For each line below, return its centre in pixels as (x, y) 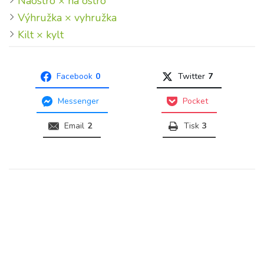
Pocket (195, 101)
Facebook (74, 76)
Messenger (78, 101)
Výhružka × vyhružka (67, 18)
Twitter (192, 76)
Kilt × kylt (41, 35)
